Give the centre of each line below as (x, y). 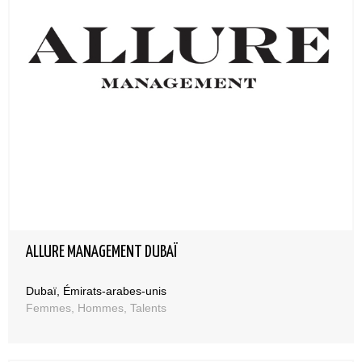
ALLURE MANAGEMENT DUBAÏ (102, 252)
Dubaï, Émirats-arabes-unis (96, 291)
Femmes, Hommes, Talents (96, 308)
